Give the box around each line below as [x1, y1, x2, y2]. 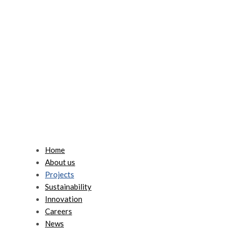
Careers [45, 207, 72, 216]
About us [45, 157, 75, 167]
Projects [45, 170, 74, 179]
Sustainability [45, 182, 91, 191]
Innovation [45, 194, 82, 203]
